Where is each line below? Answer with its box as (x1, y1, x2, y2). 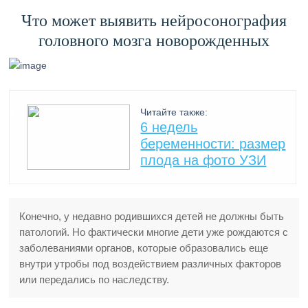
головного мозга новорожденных (38, 32, 269, 49)
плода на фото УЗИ (140, 153, 267, 168)
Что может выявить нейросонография (21, 12, 287, 30)
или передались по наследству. (19, 274, 170, 285)
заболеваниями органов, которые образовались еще (19, 242, 269, 254)
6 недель (140, 120, 198, 135)
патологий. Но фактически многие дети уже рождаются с (19, 226, 289, 238)
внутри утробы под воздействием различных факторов (19, 258, 282, 269)
